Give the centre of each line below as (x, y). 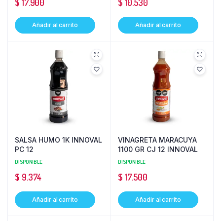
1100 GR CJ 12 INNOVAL (158, 149)
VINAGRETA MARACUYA (157, 140)
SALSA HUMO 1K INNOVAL (58, 140)
